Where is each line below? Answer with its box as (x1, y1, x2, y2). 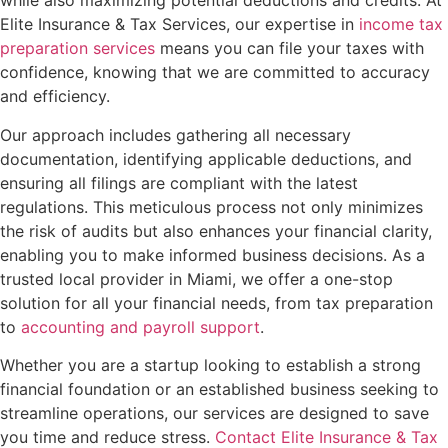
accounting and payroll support (21, 316, 260, 337)
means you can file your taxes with (155, 38, 424, 59)
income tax (359, 14, 443, 35)
